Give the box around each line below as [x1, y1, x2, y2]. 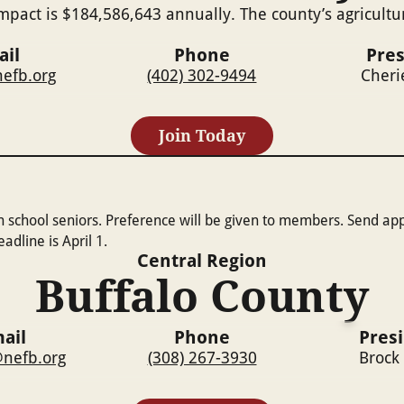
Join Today [159, 124, 245, 146]
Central [137, 248, 202, 273]
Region [202, 248, 267, 273]
